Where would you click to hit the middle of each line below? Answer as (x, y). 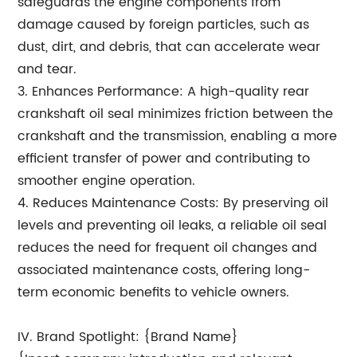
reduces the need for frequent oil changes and (168, 248)
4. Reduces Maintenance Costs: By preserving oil (173, 203)
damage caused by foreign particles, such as (164, 25)
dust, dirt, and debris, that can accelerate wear (169, 47)
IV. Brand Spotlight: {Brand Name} (128, 337)
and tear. (47, 69)
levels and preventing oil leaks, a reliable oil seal (173, 226)
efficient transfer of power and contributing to (164, 159)
